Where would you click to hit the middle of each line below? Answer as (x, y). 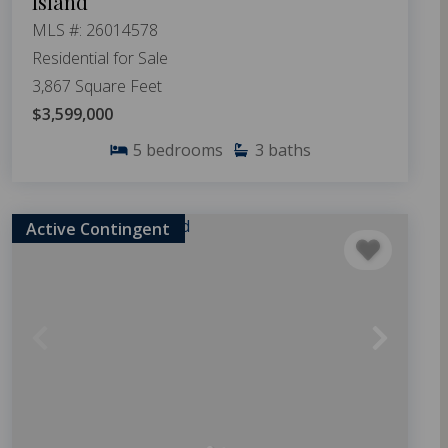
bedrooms (184, 150)
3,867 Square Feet (97, 86)
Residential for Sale (100, 58)
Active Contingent (98, 228)
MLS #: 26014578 (95, 30)
